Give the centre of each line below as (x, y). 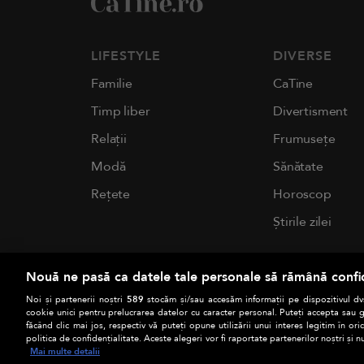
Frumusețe (304, 139)
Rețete (111, 194)
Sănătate (298, 166)
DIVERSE (303, 56)
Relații (109, 139)
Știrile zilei (302, 221)
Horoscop (302, 194)
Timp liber (121, 111)
